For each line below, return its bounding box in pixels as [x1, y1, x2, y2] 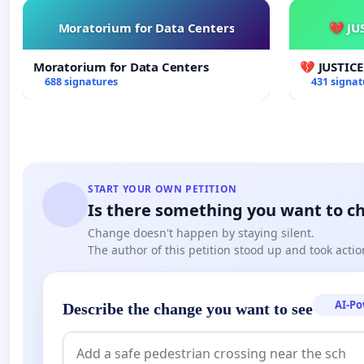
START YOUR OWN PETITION [88, 181, 237, 196]
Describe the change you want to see [63, 299, 313, 318]
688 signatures [44, 74, 118, 89]
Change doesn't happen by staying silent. [88, 224, 314, 240]
